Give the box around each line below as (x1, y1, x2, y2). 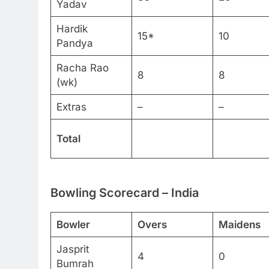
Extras (56, 100, 86, 113)
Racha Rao (56, 61, 109, 74)
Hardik (56, 22, 88, 35)
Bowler (56, 218, 90, 231)
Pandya (56, 37, 93, 49)
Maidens (218, 218, 261, 231)
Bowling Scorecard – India (50, 186, 199, 200)
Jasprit (56, 243, 89, 255)
